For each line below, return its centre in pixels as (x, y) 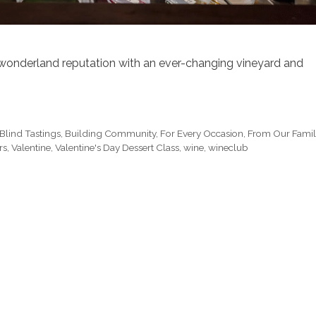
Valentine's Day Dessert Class (117, 148)
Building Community (111, 134)
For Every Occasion (202, 134)
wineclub (228, 148)
